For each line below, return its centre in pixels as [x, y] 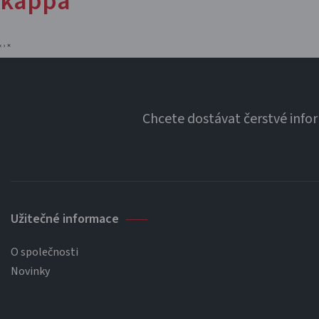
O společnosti [45, 252]
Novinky [30, 271]
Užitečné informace [65, 219]
